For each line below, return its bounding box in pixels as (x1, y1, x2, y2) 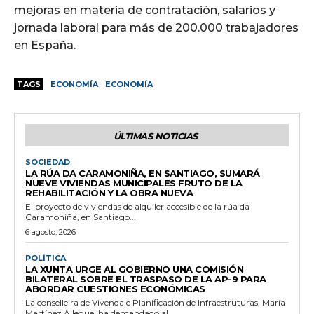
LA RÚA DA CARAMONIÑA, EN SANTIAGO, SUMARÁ (25, 167, 260, 179)
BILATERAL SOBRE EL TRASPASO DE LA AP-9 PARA (25, 273, 266, 285)
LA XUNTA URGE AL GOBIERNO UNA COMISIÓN (25, 263, 243, 275)
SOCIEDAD (25, 156, 70, 167)
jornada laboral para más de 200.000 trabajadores (14, 20, 299, 34)
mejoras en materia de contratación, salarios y (14, 3, 275, 17)
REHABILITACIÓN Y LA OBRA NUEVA (25, 186, 193, 198)
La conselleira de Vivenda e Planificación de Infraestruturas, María (25, 296, 285, 308)
